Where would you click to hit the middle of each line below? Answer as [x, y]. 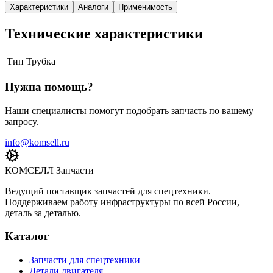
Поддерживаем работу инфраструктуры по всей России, [122, 202]
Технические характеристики [104, 34]
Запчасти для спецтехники [85, 260]
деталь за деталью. [43, 213]
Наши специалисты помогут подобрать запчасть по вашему [129, 110]
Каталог [27, 236]
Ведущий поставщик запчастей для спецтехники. [108, 191]
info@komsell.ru [37, 142]
